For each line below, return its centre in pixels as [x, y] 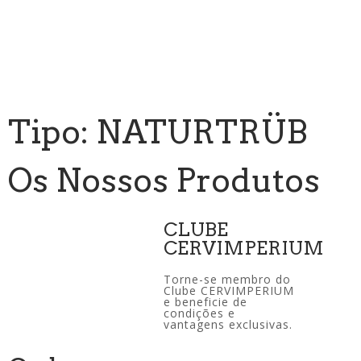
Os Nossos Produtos [164, 180]
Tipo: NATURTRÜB [158, 132]
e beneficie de [206, 302]
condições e [200, 313]
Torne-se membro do [228, 279]
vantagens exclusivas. [228, 324]
